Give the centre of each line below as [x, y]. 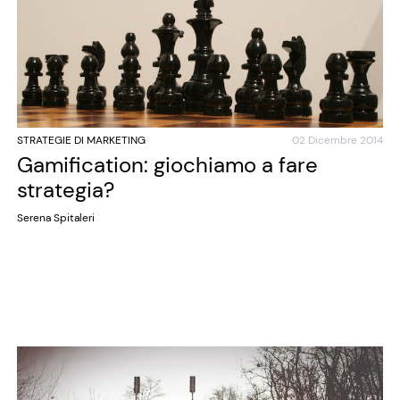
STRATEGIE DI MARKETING [81, 140]
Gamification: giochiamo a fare [167, 164]
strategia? [65, 189]
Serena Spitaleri [55, 217]
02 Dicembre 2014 [338, 140]
